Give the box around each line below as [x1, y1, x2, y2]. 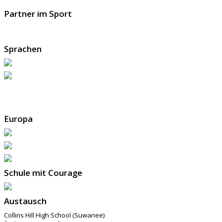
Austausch [4, 195, 47, 207]
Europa [4, 113, 33, 125]
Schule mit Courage [4, 167, 82, 179]
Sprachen [4, 43, 42, 55]
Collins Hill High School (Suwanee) [4, 211, 105, 220]
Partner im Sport [4, 8, 72, 20]
